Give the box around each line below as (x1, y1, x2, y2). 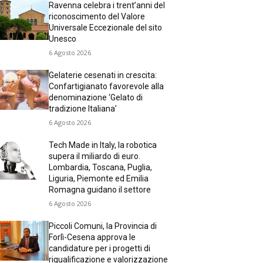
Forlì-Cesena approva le (49, 232, 136, 242)
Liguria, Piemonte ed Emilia (49, 174, 149, 183)
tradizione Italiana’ (49, 104, 117, 113)
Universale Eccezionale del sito (49, 23, 163, 32)
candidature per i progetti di (49, 244, 151, 253)
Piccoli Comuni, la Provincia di (49, 221, 157, 231)
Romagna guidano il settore (49, 185, 151, 194)
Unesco (49, 34, 77, 43)
